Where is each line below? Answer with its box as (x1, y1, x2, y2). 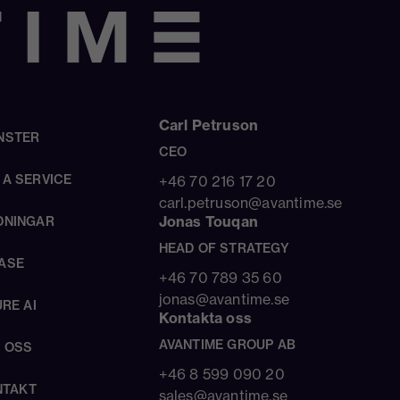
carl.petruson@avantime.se (158, 193, 343, 212)
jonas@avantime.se (158, 289, 290, 308)
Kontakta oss (158, 308, 253, 327)
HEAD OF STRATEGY (158, 239, 289, 256)
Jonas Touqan (158, 212, 259, 230)
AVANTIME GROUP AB (158, 336, 296, 353)
